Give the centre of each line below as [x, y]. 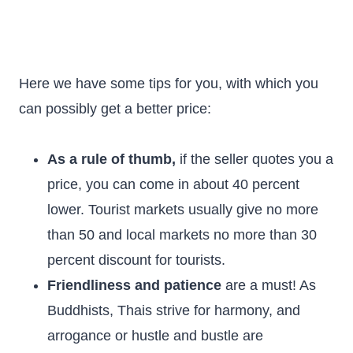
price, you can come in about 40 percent [173, 184]
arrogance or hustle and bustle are [155, 336]
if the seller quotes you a [255, 159]
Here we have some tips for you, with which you [169, 84]
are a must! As [271, 285]
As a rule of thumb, [111, 159]
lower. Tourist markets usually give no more [183, 210]
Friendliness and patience [136, 285]
